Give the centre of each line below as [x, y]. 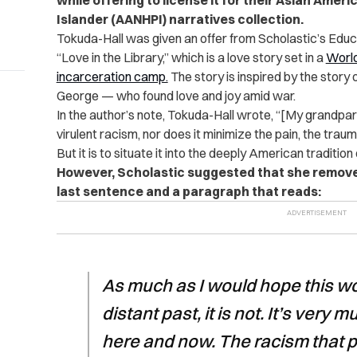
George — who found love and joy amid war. [177, 96]
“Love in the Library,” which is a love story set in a [191, 58]
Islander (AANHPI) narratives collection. [180, 20]
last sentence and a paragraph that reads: [188, 192]
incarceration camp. [112, 77]
